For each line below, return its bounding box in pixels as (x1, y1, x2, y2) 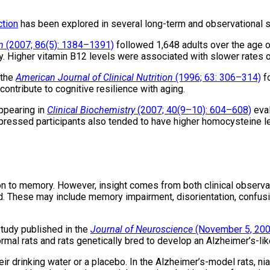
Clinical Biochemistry (47, 104, 135, 116)
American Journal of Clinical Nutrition (16, 71, 173, 83)
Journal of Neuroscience (90, 223, 193, 235)
